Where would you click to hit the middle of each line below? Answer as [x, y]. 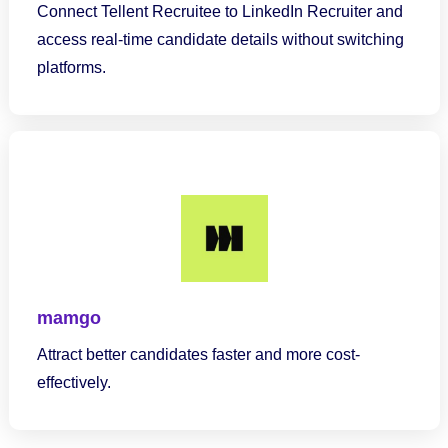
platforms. [71, 67]
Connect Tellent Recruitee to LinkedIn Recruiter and [219, 11]
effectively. [73, 382]
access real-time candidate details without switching [220, 39]
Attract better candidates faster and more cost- [198, 354]
